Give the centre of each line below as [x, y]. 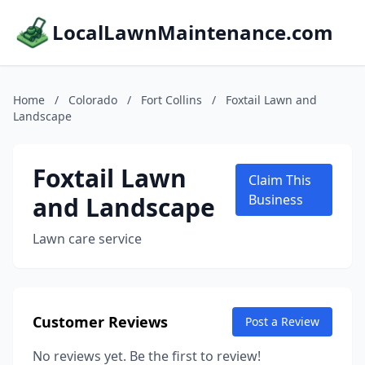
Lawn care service [87, 239]
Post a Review [282, 321]
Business [275, 200]
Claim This [279, 180]
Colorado [93, 100]
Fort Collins [172, 100]
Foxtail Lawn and [271, 100]
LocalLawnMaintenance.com [193, 32]
